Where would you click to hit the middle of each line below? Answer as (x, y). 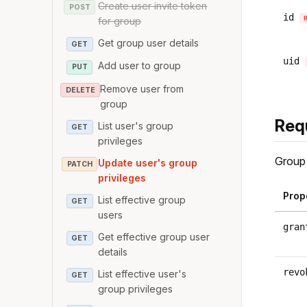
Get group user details (149, 42)
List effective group (142, 199)
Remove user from (142, 88)
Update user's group (148, 162)
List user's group (136, 125)
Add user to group (140, 66)
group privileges (136, 288)
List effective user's (143, 273)
